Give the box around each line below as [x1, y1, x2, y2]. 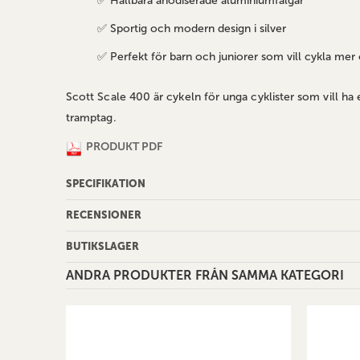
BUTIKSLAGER [66, 240, 139, 253]
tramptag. [66, 111, 117, 125]
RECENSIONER [66, 209, 141, 222]
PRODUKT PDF [86, 140, 162, 154]
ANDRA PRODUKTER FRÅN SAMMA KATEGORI [66, 268, 344, 284]
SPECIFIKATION [66, 178, 145, 190]
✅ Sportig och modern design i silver [96, 22, 286, 36]
